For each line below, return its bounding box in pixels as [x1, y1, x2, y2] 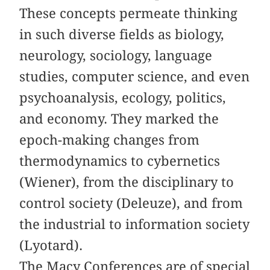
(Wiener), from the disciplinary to [19, 174, 234, 190]
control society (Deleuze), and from [19, 195, 243, 211]
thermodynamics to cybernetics [19, 152, 221, 169]
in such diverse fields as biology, [19, 26, 225, 42]
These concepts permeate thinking [19, 5, 238, 21]
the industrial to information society [19, 216, 250, 232]
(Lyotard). [19, 237, 83, 253]
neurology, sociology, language [19, 47, 213, 63]
